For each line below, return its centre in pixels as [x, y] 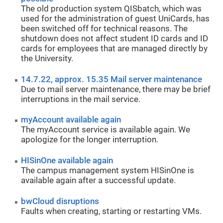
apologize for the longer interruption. [90, 140]
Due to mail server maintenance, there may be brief [116, 89]
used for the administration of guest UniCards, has [115, 19]
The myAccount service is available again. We [106, 130]
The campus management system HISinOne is [108, 171]
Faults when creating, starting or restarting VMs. [111, 211]
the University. [47, 59]
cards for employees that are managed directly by [114, 49]
